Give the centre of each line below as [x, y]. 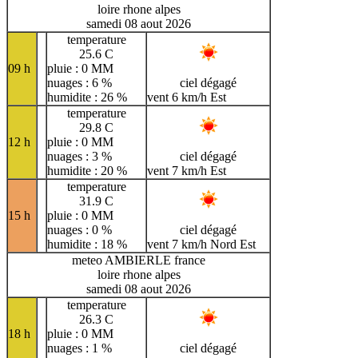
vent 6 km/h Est [187, 97]
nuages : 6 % [80, 83]
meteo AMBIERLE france [139, 261]
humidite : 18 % [87, 245]
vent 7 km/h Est [187, 171]
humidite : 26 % [87, 97]
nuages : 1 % [80, 348]
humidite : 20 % [87, 171]
